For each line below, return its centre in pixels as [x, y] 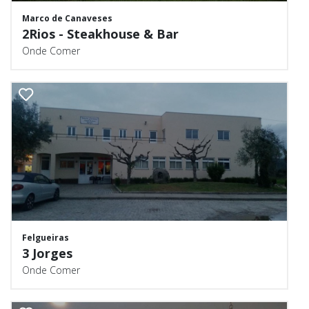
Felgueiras [46, 238]
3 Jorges [47, 253]
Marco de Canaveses [67, 18]
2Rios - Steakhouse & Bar [100, 34]
